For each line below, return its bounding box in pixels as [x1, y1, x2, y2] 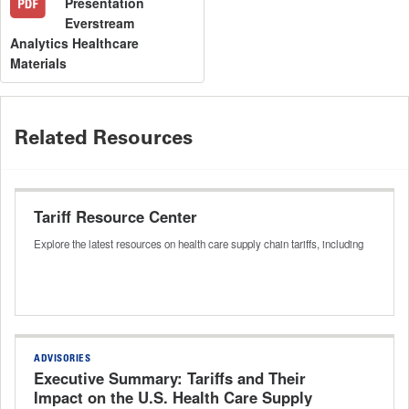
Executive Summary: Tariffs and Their [34, 366, 306, 389]
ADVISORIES [34, 353, 90, 364]
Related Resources [15, 124, 193, 150]
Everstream [65, 14, 134, 33]
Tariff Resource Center [34, 204, 197, 227]
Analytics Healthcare [10, 34, 139, 53]
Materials [10, 54, 67, 73]
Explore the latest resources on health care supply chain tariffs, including [34, 236, 363, 251]
